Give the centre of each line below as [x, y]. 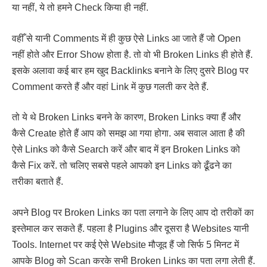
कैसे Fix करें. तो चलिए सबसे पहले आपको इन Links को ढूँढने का [122, 166]
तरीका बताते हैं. [38, 182]
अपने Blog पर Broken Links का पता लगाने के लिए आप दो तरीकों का [133, 212]
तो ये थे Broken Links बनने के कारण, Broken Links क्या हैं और [126, 117]
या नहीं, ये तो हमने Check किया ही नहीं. [80, 8]
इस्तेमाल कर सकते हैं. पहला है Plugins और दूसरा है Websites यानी [131, 228]
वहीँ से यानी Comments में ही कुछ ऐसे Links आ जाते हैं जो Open [126, 38]
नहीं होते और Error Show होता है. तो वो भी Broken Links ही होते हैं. [132, 54]
